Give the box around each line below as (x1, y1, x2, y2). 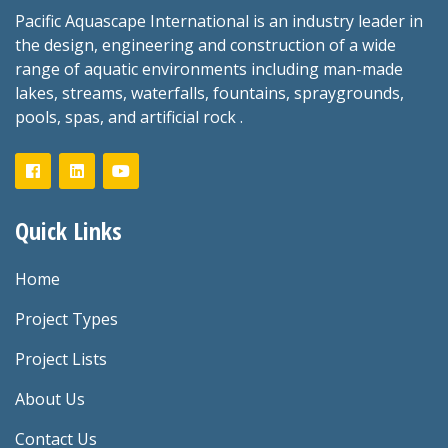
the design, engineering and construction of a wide (15, 33, 396, 56)
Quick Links (15, 213, 122, 247)
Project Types (15, 307, 118, 330)
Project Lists (15, 347, 107, 370)
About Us (15, 387, 85, 410)
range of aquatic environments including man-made (15, 57, 403, 80)
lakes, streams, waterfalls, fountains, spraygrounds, (15, 81, 404, 104)
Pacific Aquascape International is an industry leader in (15, 9, 423, 32)
